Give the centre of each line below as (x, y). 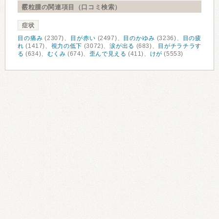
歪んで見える (108, 54)
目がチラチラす (180, 46)
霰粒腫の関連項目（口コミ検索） (71, 7)
